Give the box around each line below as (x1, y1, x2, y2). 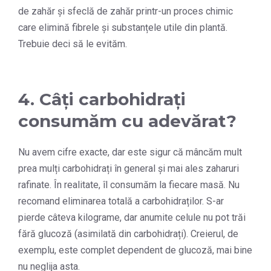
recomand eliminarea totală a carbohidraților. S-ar (18, 195, 224, 207)
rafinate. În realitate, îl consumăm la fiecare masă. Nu (18, 178, 240, 191)
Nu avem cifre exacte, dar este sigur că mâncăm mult (18, 146, 242, 158)
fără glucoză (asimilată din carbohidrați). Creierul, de (18, 227, 238, 240)
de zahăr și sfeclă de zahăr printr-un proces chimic (18, 5, 233, 17)
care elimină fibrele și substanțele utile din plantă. (18, 21, 227, 33)
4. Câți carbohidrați (18, 88, 186, 109)
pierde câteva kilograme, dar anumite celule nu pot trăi (18, 211, 246, 223)
